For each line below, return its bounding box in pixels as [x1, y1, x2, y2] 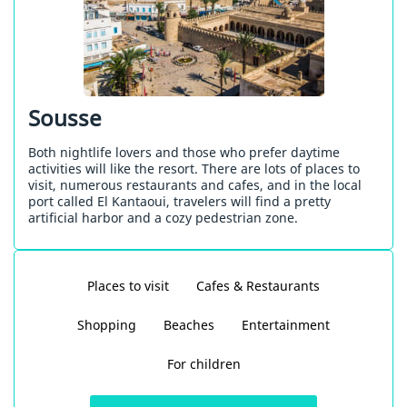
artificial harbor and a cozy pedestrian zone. [28, 209, 298, 227]
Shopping [77, 316, 136, 334]
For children [166, 355, 241, 373]
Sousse [28, 103, 102, 134]
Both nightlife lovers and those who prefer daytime [28, 144, 340, 162]
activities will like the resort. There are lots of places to [28, 160, 360, 178]
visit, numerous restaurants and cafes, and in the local [28, 176, 362, 194]
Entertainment [242, 316, 330, 334]
